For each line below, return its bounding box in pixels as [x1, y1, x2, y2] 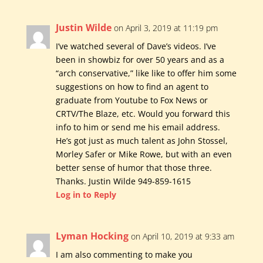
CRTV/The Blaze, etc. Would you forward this [55, 108, 230, 120]
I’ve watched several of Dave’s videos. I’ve [55, 41, 216, 52]
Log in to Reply [55, 189, 116, 201]
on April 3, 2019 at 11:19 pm [113, 22, 218, 34]
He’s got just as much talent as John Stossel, [55, 135, 228, 147]
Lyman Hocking [55, 230, 129, 243]
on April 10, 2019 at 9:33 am [130, 231, 234, 242]
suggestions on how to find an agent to [55, 81, 208, 93]
